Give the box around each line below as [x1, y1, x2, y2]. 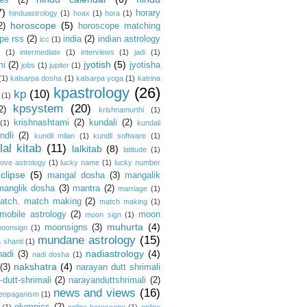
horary [135, 8, 160, 18]
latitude [123, 145, 147, 153]
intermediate [20, 48, 61, 56]
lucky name [60, 158, 100, 167]
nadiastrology [85, 248, 144, 259]
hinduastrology [9, 9, 58, 17]
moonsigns [44, 223, 88, 232]
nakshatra [14, 261, 58, 272]
